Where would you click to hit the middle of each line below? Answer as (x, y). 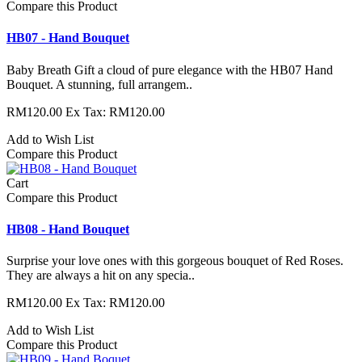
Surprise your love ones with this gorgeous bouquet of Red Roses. (175, 261)
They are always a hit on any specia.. (101, 276)
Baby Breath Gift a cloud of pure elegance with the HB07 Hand (170, 69)
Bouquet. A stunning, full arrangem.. (99, 84)
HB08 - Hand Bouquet (68, 229)
